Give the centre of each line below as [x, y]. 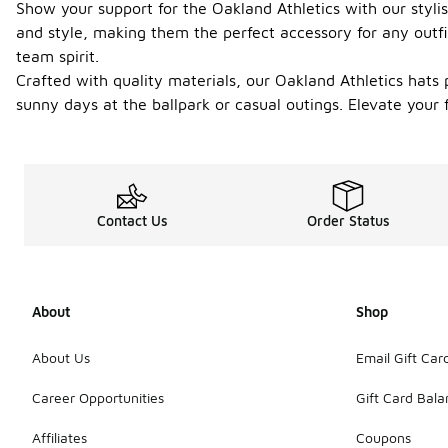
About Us [61, 357]
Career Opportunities [98, 397]
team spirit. [57, 56]
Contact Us [132, 220]
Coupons [383, 437]
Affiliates [59, 437]
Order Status [348, 220]
